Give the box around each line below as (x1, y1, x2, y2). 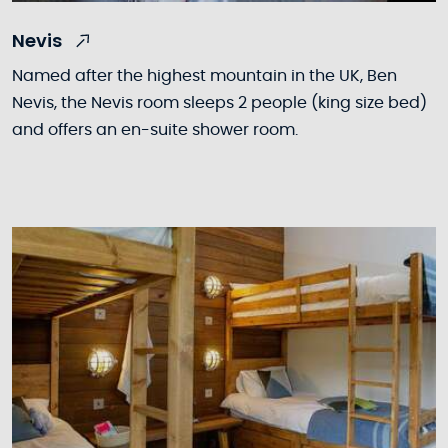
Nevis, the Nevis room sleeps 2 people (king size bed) (12, 95, 427, 112)
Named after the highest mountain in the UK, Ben (12, 68, 397, 85)
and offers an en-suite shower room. (12, 122, 298, 139)
